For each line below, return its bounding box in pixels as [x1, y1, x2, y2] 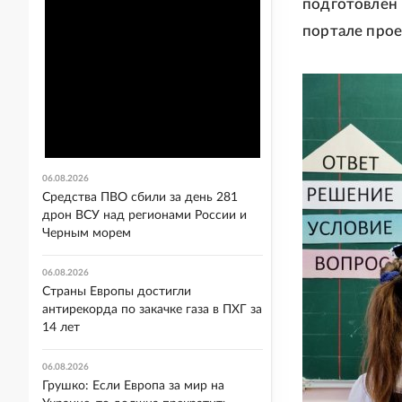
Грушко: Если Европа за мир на [42, 380, 224, 392]
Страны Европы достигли [42, 285, 191, 298]
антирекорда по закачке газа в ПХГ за [42, 303, 262, 316]
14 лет [42, 321, 80, 334]
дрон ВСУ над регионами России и [42, 209, 247, 222]
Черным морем [42, 227, 131, 240]
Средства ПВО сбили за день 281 [42, 191, 238, 204]
